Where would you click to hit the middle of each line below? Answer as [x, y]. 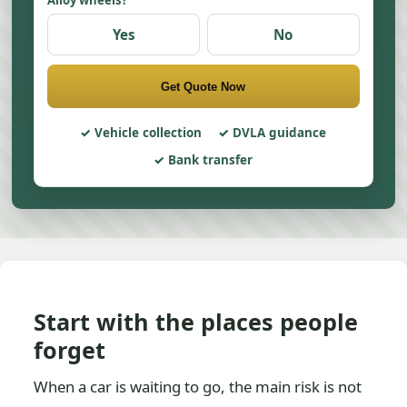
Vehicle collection [149, 133]
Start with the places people [196, 322]
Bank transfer [211, 160]
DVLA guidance [280, 133]
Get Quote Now [203, 86]
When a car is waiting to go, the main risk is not [198, 387]
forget [70, 350]
